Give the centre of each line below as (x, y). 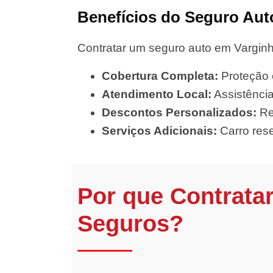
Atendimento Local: (157, 94)
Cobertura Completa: (160, 76)
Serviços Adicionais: (159, 131)
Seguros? (130, 224)
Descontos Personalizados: (179, 112)
